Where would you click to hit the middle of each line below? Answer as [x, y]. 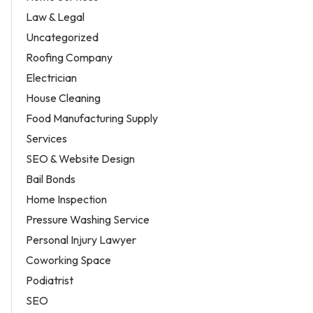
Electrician [51, 77]
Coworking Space [68, 260]
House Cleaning [63, 97]
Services [46, 138]
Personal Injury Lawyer [81, 239]
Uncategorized [62, 37]
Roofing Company [69, 57]
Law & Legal [55, 16]
